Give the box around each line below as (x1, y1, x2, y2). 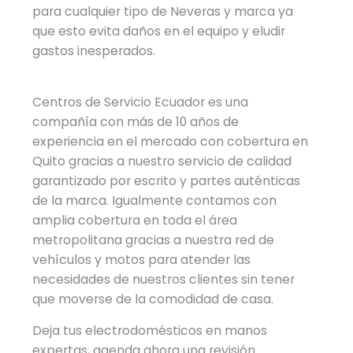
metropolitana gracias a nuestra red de (32, 230, 275, 249)
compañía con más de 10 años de (32, 112, 240, 131)
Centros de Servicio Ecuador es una (32, 92, 249, 111)
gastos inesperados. (32, 41, 156, 60)
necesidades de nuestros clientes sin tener (32, 269, 295, 288)
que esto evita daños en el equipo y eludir (32, 21, 286, 40)
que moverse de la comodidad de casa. (32, 289, 274, 308)
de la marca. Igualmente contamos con (32, 191, 277, 210)
